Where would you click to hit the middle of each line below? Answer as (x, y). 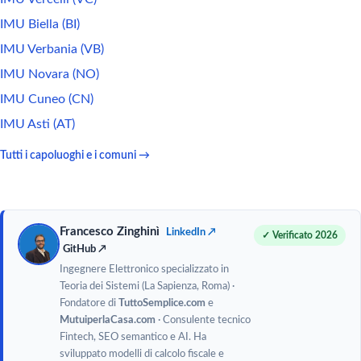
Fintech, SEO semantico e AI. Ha (133, 337)
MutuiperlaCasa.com (108, 320)
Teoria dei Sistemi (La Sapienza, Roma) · (147, 286)
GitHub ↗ (85, 249)
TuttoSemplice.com (162, 303)
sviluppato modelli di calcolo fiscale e (142, 354)
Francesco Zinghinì (110, 232)
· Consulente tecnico (203, 320)
